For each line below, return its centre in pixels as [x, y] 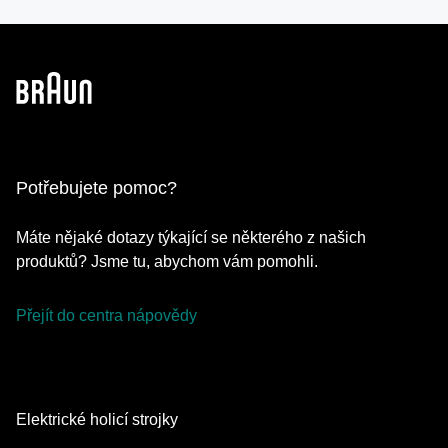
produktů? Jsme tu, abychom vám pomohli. [167, 261]
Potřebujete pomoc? [96, 187]
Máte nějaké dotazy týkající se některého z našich [191, 237]
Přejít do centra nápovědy [106, 315]
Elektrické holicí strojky [97, 419]
